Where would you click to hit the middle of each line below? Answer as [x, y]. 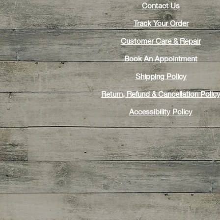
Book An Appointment [161, 58]
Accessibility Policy [161, 111]
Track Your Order [161, 23]
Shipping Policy [161, 76]
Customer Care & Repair [161, 41]
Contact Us [161, 5]
